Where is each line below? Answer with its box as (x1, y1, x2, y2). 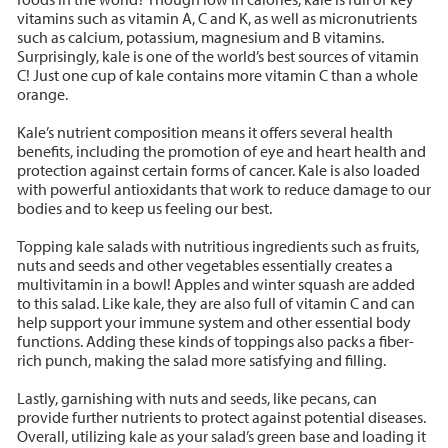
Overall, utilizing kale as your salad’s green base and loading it (16, 425, 426, 446)
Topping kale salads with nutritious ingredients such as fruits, (16, 235, 419, 256)
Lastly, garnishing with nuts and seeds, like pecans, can (16, 387, 377, 408)
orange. (16, 83, 68, 104)
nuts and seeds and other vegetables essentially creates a (16, 254, 393, 275)
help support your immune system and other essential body (16, 311, 411, 332)
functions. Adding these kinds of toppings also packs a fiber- (16, 330, 414, 351)
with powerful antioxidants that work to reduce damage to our (16, 178, 431, 199)
